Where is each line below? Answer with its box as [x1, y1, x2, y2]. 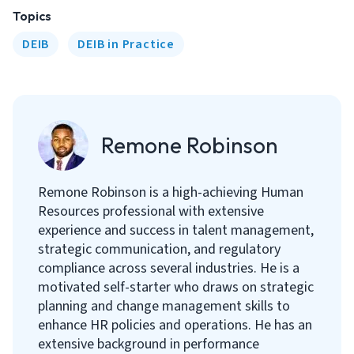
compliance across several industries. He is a [38, 258, 299, 278]
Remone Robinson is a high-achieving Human [38, 183, 303, 202]
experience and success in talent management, [38, 220, 314, 240]
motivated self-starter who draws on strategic [38, 277, 314, 297]
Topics [13, 8, 51, 24]
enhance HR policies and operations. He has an [38, 315, 312, 335]
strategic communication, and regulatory [38, 239, 281, 259]
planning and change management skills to [38, 296, 290, 316]
